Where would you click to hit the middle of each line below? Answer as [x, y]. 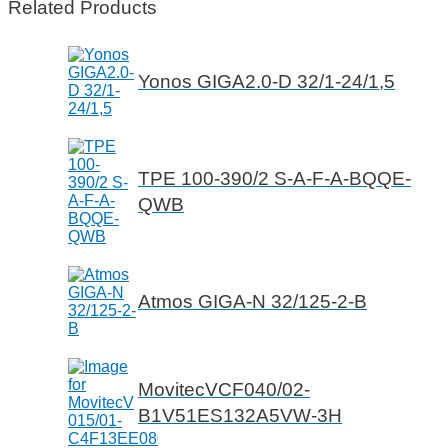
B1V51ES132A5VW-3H [240, 416]
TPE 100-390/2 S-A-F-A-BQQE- [274, 179]
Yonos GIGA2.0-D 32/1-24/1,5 [266, 82]
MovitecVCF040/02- [224, 390]
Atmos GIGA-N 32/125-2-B [252, 302]
